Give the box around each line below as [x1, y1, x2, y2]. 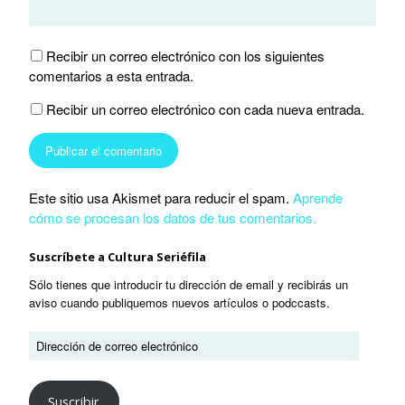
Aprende [293, 188, 343, 208]
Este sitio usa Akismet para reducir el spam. [29, 188, 293, 208]
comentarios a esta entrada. [29, 66, 193, 86]
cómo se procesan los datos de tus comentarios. [29, 208, 316, 228]
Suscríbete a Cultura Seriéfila [29, 249, 206, 266]
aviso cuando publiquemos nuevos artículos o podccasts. [29, 294, 330, 312]
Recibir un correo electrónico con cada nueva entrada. [46, 99, 364, 119]
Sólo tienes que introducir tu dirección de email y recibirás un [29, 276, 348, 294]
